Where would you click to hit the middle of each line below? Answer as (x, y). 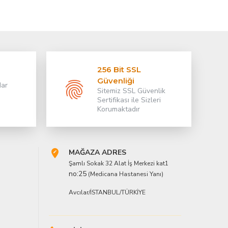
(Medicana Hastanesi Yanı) (125, 174)
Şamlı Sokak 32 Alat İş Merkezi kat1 (119, 163)
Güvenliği (116, 81)
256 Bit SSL (119, 69)
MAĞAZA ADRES (97, 152)
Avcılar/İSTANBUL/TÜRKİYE (107, 192)
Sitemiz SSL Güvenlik (131, 91)
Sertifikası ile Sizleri (129, 100)
